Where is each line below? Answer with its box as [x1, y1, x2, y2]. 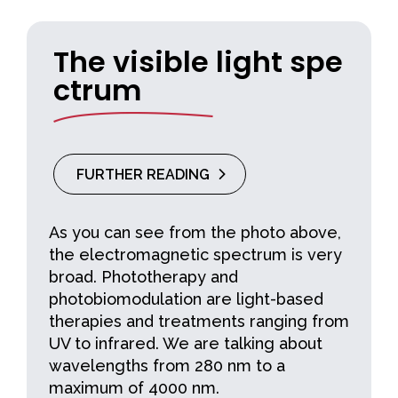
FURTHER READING [76, 165, 210, 183]
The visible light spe [53, 41, 343, 82]
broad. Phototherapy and [49, 267, 238, 286]
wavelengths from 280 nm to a [49, 355, 285, 375]
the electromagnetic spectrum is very [49, 244, 342, 264]
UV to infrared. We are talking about [49, 333, 322, 353]
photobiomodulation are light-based [49, 289, 323, 308]
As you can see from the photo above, [49, 222, 341, 242]
